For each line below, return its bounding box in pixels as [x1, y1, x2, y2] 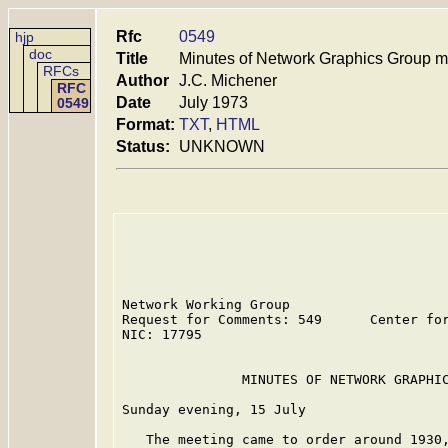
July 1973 [179, 94, 248, 111]
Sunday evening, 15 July [122, 402, 306, 417]
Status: [116, 138, 170, 155]
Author [116, 72, 169, 89]
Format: [116, 116, 175, 133]
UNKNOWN [179, 138, 265, 155]
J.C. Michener [179, 72, 277, 89]
